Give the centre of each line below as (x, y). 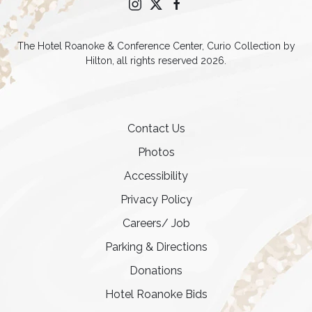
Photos (156, 152)
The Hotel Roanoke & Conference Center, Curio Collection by (156, 46)
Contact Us (156, 128)
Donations (156, 271)
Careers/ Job (156, 223)
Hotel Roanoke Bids (156, 294)
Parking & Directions (156, 247)
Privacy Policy (156, 200)
